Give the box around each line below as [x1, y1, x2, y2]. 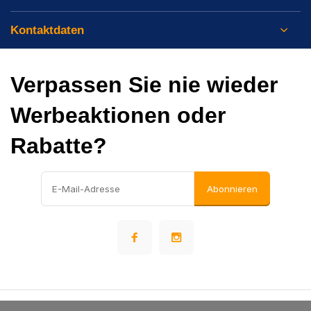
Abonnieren [207, 183, 258, 194]
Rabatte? [10, 133, 107, 158]
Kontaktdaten [10, 24, 84, 37]
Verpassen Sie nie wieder [10, 72, 278, 97]
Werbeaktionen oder [10, 103, 226, 128]
